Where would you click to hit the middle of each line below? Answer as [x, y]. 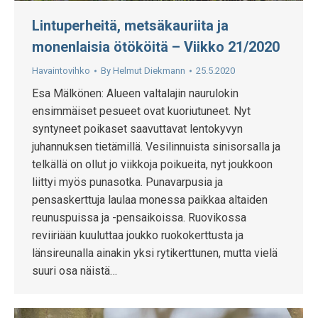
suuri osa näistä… [75, 271]
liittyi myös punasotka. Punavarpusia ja [127, 182]
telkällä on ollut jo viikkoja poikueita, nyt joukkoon [152, 165]
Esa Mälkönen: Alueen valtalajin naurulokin [135, 94]
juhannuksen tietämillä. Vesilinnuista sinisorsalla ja [156, 147]
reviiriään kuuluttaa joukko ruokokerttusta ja [138, 236]
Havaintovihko [61, 71]
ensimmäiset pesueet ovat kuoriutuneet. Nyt [141, 111]
